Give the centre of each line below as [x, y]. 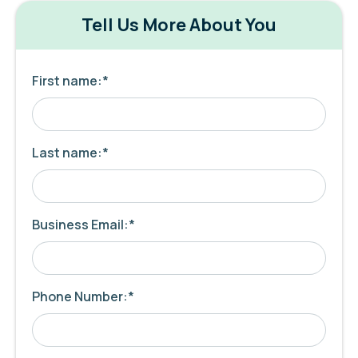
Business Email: [80, 225]
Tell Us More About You [179, 25]
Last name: [67, 153]
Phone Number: [80, 296]
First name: [67, 81]
